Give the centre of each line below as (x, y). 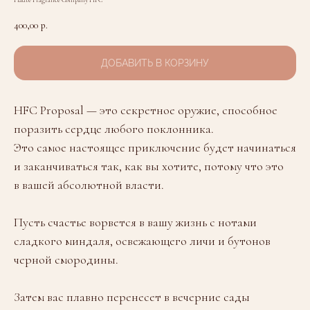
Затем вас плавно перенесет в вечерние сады (132, 297)
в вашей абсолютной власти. (89, 185)
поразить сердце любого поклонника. (114, 129)
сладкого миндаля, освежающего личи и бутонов (142, 241)
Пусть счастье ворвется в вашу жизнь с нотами (135, 222)
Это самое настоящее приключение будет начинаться (155, 148)
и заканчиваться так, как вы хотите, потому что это (149, 166)
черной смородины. (66, 260)
